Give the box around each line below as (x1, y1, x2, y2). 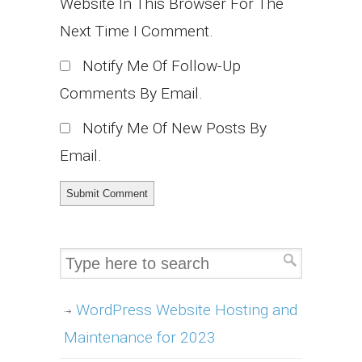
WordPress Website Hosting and (76, 301, 297, 320)
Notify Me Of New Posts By (82, 119, 267, 138)
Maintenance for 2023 (64, 328, 216, 347)
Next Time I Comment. (60, 22, 213, 41)
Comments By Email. (60, 84, 203, 103)
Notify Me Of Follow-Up (82, 57, 241, 76)
